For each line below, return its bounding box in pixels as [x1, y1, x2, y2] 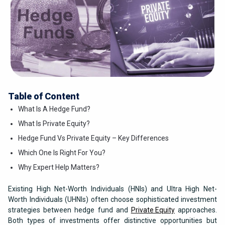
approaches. [174, 206, 217, 214]
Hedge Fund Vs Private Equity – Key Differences [18, 134, 169, 143]
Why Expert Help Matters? [18, 163, 99, 172]
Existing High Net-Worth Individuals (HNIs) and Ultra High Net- [8, 185, 217, 193]
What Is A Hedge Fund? [18, 105, 90, 114]
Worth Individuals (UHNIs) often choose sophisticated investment [8, 195, 217, 204]
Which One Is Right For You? [18, 149, 105, 157]
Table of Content [8, 91, 79, 102]
